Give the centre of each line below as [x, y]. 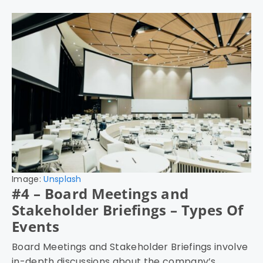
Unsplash [63, 179]
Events [36, 227]
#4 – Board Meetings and [100, 194]
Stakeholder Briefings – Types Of [128, 210]
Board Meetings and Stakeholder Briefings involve [130, 247]
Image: [28, 179]
